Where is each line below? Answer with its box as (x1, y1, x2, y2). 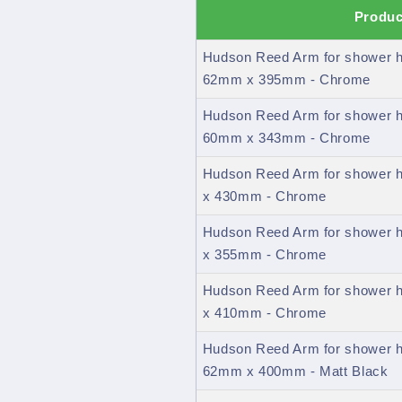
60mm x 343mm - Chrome (202, 131, 371, 146)
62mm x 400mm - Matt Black (202, 364, 389, 380)
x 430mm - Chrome (202, 189, 327, 205)
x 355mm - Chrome (202, 248, 327, 263)
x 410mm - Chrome (202, 306, 327, 321)
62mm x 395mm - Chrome (202, 73, 371, 88)
